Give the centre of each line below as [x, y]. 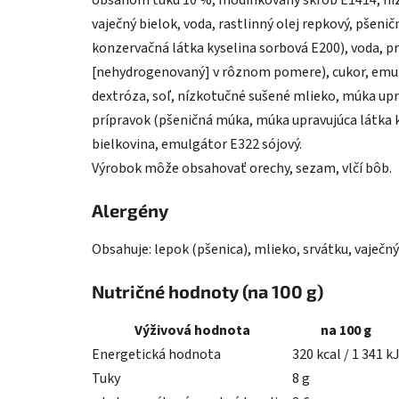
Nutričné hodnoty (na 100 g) [208, 292]
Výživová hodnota [192, 331]
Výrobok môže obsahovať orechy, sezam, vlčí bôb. [242, 169]
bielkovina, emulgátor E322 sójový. [197, 145]
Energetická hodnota [156, 355]
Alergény [130, 211]
